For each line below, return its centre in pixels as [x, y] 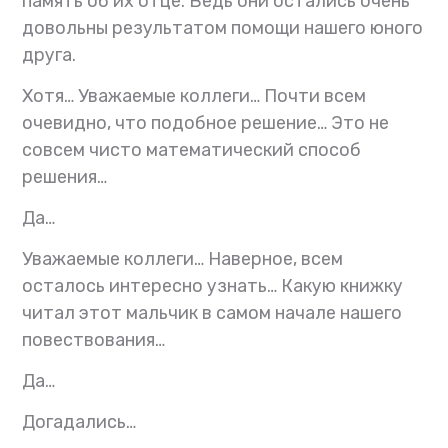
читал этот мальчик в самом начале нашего [212, 313]
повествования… [94, 340]
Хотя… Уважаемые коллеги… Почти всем [194, 96]
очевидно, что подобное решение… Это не [206, 123]
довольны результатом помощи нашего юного [223, 28]
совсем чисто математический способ [192, 150]
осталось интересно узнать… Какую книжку [213, 286]
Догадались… [79, 422]
